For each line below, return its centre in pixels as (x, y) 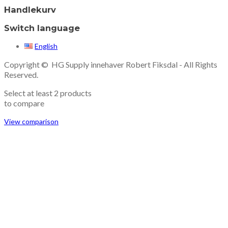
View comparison (31, 122)
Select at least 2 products (48, 93)
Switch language (42, 28)
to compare (24, 103)
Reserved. (21, 75)
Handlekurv (30, 9)
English (46, 46)
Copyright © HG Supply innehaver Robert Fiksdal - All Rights (111, 65)
